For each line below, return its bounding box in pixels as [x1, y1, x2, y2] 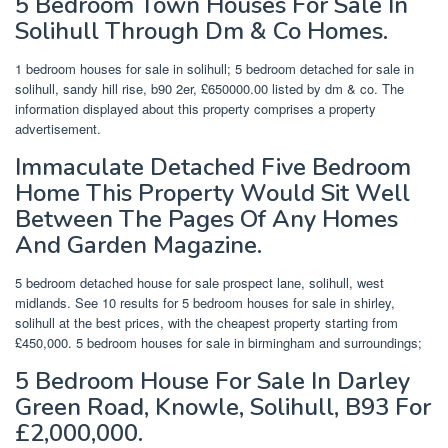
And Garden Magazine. [15, 228, 262, 261]
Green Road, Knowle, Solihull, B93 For [15, 390, 431, 423]
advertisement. [15, 118, 101, 138]
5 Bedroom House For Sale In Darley [15, 364, 410, 397]
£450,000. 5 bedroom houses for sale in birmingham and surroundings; [15, 332, 422, 352]
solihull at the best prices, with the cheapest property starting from [15, 312, 398, 332]
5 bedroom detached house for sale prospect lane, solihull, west [15, 272, 384, 292]
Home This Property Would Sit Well [15, 176, 410, 209]
